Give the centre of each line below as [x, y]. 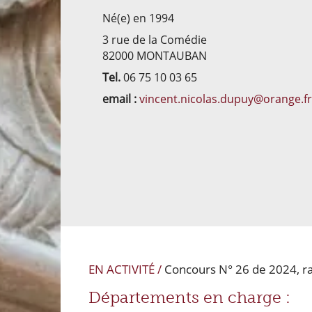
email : [119, 99]
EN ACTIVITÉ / [126, 269]
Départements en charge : [189, 298]
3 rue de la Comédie [156, 39]
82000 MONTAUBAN [156, 55]
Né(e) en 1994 [138, 18]
